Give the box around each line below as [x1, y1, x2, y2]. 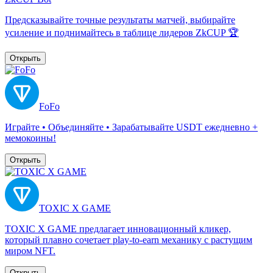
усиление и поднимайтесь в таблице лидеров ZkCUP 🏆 [5, 27, 239, 38]
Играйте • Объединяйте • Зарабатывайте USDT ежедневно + [5, 121, 258, 132]
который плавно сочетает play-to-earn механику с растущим [5, 234, 252, 245]
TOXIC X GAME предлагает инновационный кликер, [5, 223, 231, 234]
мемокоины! [5, 132, 56, 143]
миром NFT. [5, 245, 55, 256]
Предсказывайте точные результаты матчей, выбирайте [5, 14, 235, 25]
